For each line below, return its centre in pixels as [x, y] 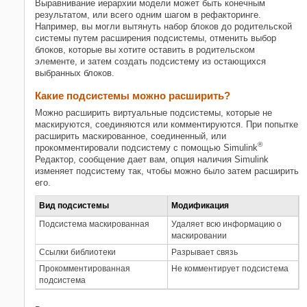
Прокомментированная [85, 268]
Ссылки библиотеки [77, 252]
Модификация [200, 205]
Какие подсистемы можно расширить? [133, 95]
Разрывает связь [205, 252]
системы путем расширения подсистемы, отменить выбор [156, 38]
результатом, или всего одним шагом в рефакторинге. [148, 14]
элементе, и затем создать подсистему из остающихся [150, 61]
